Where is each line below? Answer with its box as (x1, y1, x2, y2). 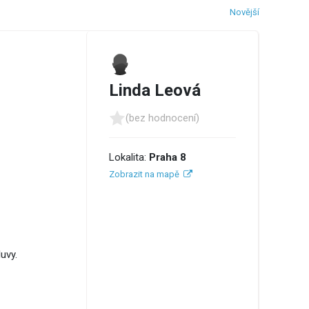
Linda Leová (109, 81, 201, 100)
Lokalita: (109, 150, 149, 163)
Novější (230, 7, 259, 17)
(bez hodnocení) (126, 112, 199, 125)
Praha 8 (149, 150, 186, 163)
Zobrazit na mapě (109, 168, 179, 179)
